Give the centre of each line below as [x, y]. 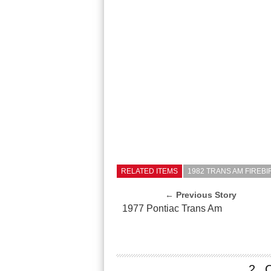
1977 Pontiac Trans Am [172, 208]
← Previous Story [201, 195]
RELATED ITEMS [149, 171]
